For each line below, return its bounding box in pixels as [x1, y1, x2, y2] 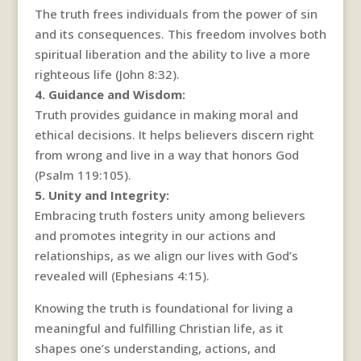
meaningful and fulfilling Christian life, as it [34, 319, 284, 336]
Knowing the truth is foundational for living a [34, 299, 293, 316]
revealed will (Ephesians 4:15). [34, 267, 210, 284]
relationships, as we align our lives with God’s [34, 247, 298, 263]
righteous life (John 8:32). [34, 65, 180, 82]
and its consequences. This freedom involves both [34, 25, 326, 42]
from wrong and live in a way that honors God [34, 146, 299, 163]
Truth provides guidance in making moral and [34, 106, 298, 122]
